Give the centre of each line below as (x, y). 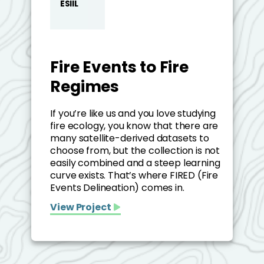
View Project (81, 207)
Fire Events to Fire (119, 67)
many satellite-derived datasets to (130, 138)
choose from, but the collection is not (135, 151)
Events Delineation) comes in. (117, 188)
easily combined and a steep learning (135, 163)
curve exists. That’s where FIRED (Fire (134, 176)
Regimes (85, 86)
